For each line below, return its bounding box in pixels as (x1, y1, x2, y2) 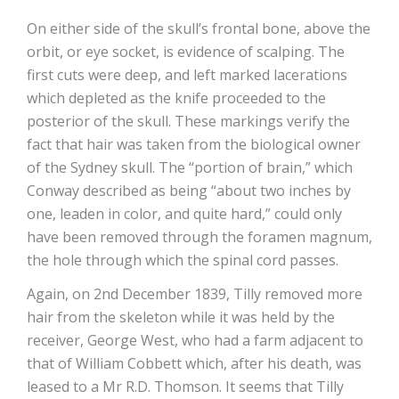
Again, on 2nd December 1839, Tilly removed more (27, 284, 362, 305)
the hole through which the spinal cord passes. (27, 250, 342, 271)
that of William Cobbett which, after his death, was (27, 354, 362, 374)
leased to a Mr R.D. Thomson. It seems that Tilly (27, 377, 344, 397)
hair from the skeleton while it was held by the (27, 307, 335, 328)
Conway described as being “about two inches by (27, 181, 351, 201)
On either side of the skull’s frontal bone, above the (27, 19, 370, 39)
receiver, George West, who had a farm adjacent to (27, 330, 363, 351)
